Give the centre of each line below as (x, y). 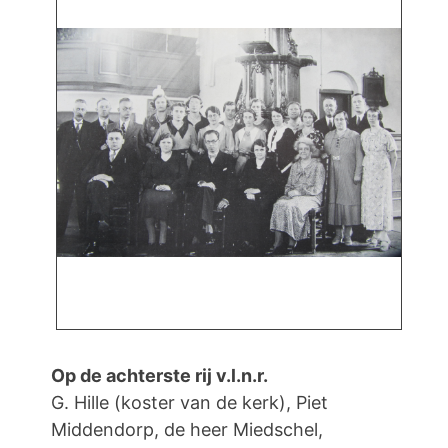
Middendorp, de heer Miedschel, (187, 430)
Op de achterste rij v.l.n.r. (159, 376)
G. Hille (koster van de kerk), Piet (189, 403)
